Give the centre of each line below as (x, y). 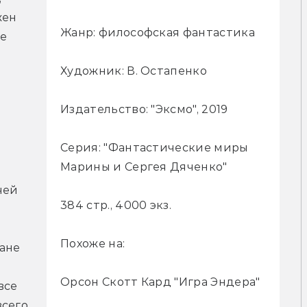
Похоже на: (93, 244)
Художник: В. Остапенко (134, 71)
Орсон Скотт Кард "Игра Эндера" (160, 282)
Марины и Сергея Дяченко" (144, 167)
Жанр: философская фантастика (158, 33)
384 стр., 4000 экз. (116, 206)
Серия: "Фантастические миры (155, 148)
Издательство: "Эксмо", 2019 (144, 110)
